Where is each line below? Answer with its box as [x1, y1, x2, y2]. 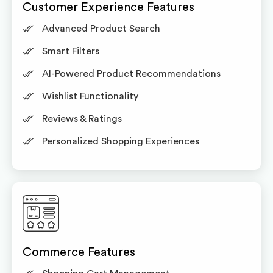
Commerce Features [23, 246, 135, 258]
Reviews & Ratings [41, 114, 122, 124]
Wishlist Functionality [41, 91, 138, 101]
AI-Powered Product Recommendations [41, 69, 221, 79]
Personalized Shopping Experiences [41, 136, 199, 146]
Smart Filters [41, 46, 99, 56]
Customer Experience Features [23, 1, 194, 13]
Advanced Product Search [41, 24, 160, 34]
